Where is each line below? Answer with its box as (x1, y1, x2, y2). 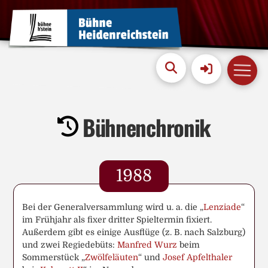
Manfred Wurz (117, 239, 178, 249)
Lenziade (203, 202, 242, 212)
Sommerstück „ (22, 252, 86, 262)
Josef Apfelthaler (163, 252, 233, 262)
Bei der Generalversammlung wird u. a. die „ (22, 202, 204, 212)
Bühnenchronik (82, 110, 211, 144)
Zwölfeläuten (85, 252, 139, 262)
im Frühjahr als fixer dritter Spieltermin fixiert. (22, 214, 212, 224)
